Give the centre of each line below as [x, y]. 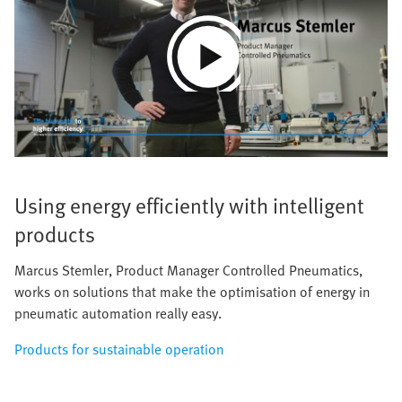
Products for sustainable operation [119, 349]
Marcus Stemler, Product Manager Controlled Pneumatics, [188, 270]
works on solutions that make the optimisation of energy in [192, 291]
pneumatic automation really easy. [118, 313]
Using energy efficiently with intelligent [189, 205]
